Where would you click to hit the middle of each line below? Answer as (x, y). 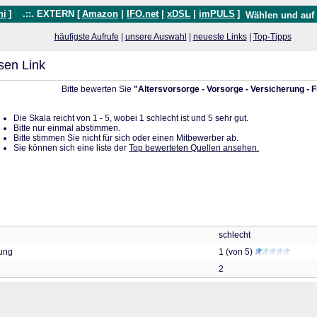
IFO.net (143, 14)
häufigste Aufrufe (86, 37)
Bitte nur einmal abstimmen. (67, 128)
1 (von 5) (237, 252)
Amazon (100, 14)
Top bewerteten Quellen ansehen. (194, 148)
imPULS (217, 14)
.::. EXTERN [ (47, 14)
